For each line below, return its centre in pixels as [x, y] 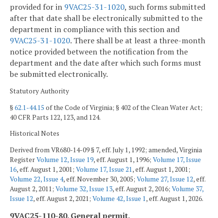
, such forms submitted [165, 7]
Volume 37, [188, 189]
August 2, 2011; [33, 189]
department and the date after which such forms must [106, 63]
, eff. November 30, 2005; [100, 179]
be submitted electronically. [59, 74]
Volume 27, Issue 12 [165, 179]
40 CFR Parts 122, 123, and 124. [55, 117]
